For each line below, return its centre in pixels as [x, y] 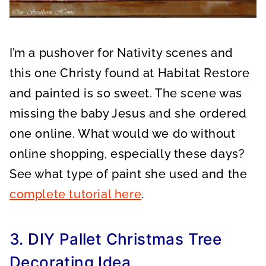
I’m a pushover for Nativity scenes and [121, 53]
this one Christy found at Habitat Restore [130, 73]
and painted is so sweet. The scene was [126, 93]
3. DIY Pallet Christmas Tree [116, 239]
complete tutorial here [76, 194]
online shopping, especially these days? [127, 153]
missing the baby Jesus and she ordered [128, 113]
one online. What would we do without [123, 133]
